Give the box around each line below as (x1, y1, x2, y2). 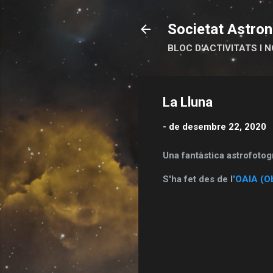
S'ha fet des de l (163, 173, 233, 185)
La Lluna (163, 94, 213, 110)
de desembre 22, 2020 (169, 121, 266, 132)
